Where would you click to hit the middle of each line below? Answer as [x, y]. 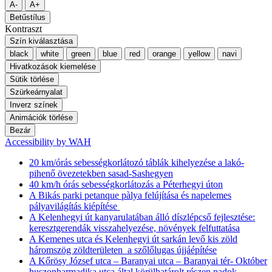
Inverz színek [34, 105]
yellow [199, 54]
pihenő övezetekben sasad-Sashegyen [101, 174]
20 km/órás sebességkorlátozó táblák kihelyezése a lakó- [137, 163]
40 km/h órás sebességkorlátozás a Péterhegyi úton [126, 185]
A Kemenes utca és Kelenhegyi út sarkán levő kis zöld [133, 239]
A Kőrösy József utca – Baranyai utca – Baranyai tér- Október [148, 261]
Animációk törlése [41, 118]
